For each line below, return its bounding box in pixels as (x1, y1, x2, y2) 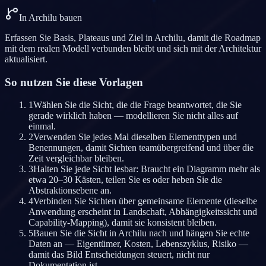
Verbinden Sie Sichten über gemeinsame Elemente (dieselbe (33, 196, 257, 207)
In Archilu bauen (19, 12, 82, 23)
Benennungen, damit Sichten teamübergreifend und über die (28, 142, 254, 153)
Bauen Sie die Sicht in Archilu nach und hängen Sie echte (33, 228, 249, 239)
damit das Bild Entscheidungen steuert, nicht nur (28, 249, 210, 260)
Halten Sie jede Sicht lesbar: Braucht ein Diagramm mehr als (33, 164, 260, 175)
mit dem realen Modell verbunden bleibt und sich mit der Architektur (5, 43, 261, 53)
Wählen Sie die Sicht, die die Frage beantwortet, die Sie (33, 100, 242, 110)
